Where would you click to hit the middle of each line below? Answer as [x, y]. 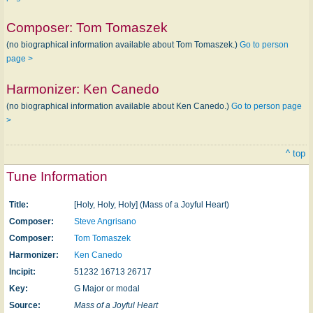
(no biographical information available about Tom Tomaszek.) [123, 45]
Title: [19, 205]
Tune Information [57, 176]
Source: [25, 305]
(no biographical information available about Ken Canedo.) [119, 106]
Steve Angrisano [105, 221]
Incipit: [22, 272]
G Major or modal [107, 289]
